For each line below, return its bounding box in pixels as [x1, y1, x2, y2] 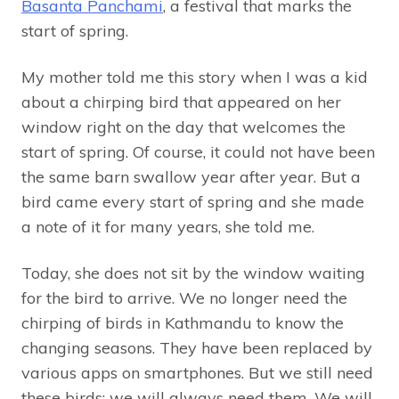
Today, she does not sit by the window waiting [21, 262, 365, 283]
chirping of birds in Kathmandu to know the [21, 312, 344, 333]
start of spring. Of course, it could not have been [21, 141, 375, 162]
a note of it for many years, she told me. [21, 216, 314, 237]
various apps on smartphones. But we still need [21, 362, 373, 383]
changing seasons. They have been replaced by [21, 337, 372, 358]
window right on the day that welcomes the [21, 116, 346, 137]
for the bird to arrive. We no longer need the [21, 287, 347, 308]
